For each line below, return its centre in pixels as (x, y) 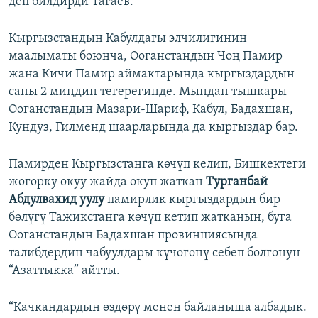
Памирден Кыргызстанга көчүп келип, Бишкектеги (157, 165)
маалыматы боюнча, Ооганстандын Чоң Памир (146, 57)
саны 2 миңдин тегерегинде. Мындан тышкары (148, 92)
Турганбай (235, 182)
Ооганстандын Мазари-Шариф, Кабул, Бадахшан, (151, 110)
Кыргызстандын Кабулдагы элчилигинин (128, 39)
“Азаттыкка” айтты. (64, 271)
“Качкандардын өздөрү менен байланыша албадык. (158, 308)
